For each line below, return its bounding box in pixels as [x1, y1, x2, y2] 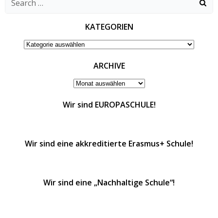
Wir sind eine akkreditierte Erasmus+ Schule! [25, 138, 193, 149]
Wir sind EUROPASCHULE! [62, 99, 156, 110]
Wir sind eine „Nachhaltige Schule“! [43, 177, 175, 188]
